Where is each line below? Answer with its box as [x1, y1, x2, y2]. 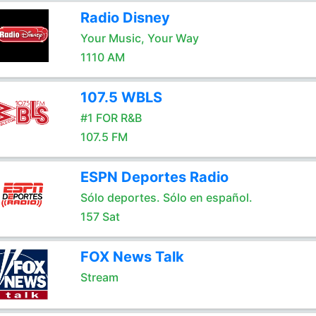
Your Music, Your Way [80, 31, 199, 45]
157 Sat [80, 209, 120, 224]
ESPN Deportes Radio [80, 169, 229, 186]
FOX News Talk [80, 248, 184, 265]
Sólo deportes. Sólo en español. [80, 190, 253, 205]
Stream [80, 270, 119, 284]
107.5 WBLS [80, 89, 162, 106]
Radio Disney [80, 9, 170, 26]
